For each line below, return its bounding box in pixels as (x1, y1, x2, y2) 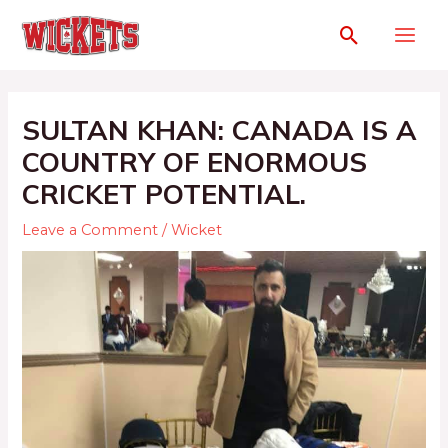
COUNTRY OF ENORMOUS (22, 145, 368, 180)
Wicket (171, 221, 223, 240)
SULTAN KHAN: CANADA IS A (22, 113, 418, 148)
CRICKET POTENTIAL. (22, 177, 307, 212)
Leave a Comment (22, 221, 159, 240)
